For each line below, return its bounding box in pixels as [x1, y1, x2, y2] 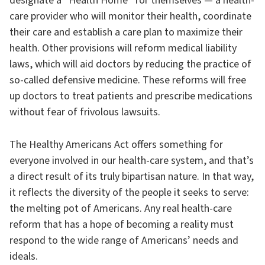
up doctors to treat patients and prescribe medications [9, 89, 253, 104]
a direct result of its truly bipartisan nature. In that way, [9, 169, 254, 184]
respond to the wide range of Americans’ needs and [9, 233, 238, 248]
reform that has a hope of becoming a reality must [9, 217, 234, 232]
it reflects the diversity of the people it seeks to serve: [9, 185, 249, 200]
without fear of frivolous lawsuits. [9, 105, 160, 119]
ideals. [9, 249, 38, 264]
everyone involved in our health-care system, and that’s [9, 153, 254, 168]
